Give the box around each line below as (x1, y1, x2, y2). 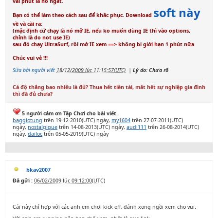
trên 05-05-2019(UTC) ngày (42, 130, 109, 137)
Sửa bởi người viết (13, 66, 55, 73)
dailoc (28, 130, 42, 137)
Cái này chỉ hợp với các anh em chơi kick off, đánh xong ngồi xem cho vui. (13, 203, 196, 210)
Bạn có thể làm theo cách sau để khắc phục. (13, 12, 124, 19)
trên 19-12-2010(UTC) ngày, (42, 117, 111, 124)
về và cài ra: (13, 20, 42, 28)
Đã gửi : (13, 177, 33, 184)
